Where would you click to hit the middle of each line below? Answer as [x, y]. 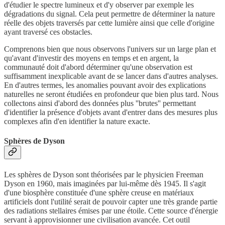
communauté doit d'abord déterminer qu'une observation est [98, 67]
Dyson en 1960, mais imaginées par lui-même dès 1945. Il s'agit [105, 183]
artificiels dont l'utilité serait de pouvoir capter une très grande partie [111, 201]
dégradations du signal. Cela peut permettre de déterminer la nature [109, 14]
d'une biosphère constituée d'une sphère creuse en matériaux [99, 192]
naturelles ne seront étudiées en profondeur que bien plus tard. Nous [111, 94]
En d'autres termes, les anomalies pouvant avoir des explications [105, 85]
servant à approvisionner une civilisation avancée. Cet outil [97, 219]
